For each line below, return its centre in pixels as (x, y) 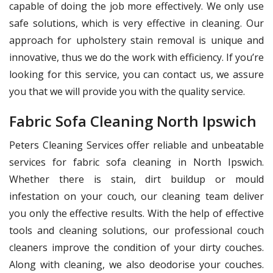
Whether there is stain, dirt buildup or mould (136, 179)
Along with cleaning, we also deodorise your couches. (136, 264)
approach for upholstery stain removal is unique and (136, 40)
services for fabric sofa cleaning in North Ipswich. (136, 162)
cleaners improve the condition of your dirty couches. (136, 247)
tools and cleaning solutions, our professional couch (136, 230)
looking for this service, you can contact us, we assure (136, 74)
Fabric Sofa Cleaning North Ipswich (133, 121)
